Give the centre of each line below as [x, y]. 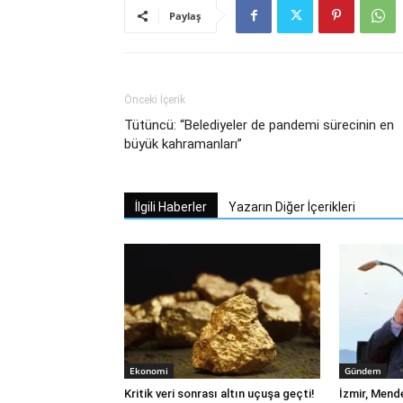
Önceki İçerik [155, 100]
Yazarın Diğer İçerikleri [292, 207]
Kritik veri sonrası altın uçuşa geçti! [219, 394]
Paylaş [185, 16]
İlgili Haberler [171, 207]
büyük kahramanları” [183, 144]
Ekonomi [149, 371]
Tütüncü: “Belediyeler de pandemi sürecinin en [259, 125]
